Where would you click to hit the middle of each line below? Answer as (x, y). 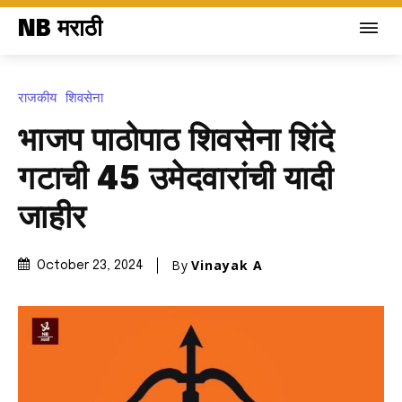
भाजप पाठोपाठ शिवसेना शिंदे (176, 141)
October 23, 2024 (90, 266)
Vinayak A (227, 265)
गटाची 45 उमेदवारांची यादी (175, 180)
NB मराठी (60, 29)
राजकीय (37, 97)
